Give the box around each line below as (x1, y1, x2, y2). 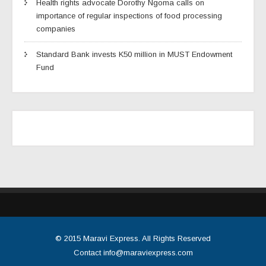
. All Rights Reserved (138, 233, 211, 243)
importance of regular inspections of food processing (36, 11, 222, 20)
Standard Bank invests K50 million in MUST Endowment (36, 49, 232, 59)
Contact (73, 248, 103, 257)
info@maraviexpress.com (103, 248, 193, 257)
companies (36, 24, 75, 33)
